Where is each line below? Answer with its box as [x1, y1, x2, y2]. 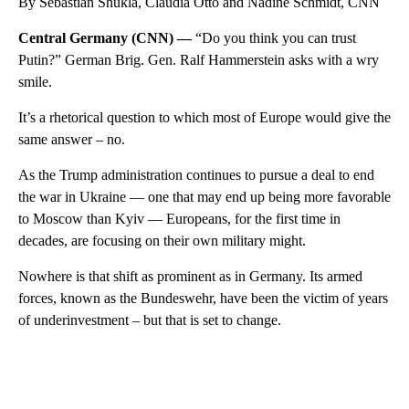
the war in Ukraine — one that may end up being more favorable [18, 188, 391, 204]
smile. [18, 73, 52, 89]
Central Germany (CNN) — [18, 29, 195, 46]
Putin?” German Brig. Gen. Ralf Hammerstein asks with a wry [18, 51, 379, 68]
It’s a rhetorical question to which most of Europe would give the [18, 109, 391, 125]
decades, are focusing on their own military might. [18, 232, 306, 248]
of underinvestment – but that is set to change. [18, 311, 281, 328]
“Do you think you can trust [195, 29, 356, 46]
